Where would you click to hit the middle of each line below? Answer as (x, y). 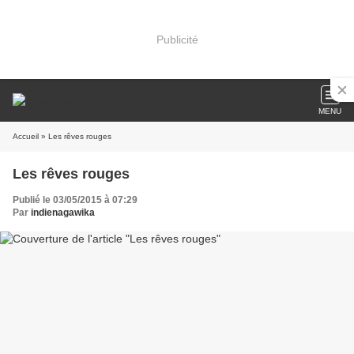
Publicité (177, 39)
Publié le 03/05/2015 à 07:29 (75, 200)
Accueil (26, 136)
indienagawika (63, 213)
